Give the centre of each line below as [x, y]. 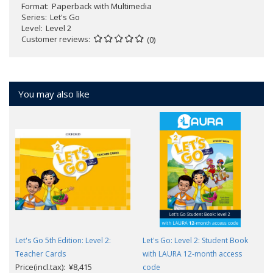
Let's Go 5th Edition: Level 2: [63, 241]
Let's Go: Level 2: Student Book [195, 241]
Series [33, 17]
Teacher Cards [41, 254]
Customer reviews [55, 39]
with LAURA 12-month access [192, 254]
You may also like [54, 94]
